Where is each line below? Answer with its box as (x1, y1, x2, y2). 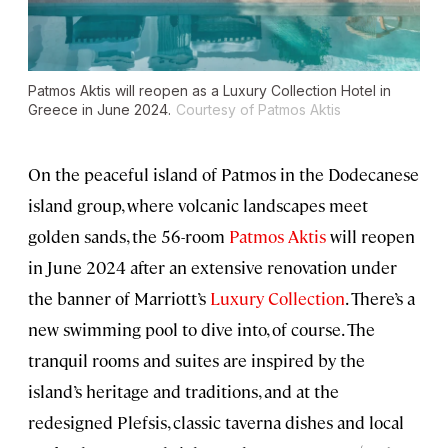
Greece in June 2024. (28, 101, 171, 119)
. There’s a (345, 287, 415, 310)
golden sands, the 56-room (28, 225, 229, 248)
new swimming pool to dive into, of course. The (28, 318, 375, 341)
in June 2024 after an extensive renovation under (28, 256, 397, 279)
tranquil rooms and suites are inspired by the (28, 349, 365, 372)
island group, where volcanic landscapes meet (28, 194, 368, 217)
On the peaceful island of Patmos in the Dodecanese (28, 163, 419, 186)
